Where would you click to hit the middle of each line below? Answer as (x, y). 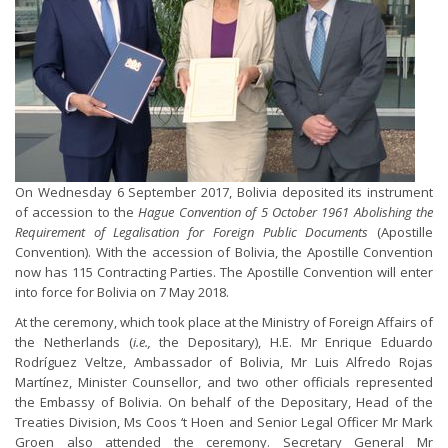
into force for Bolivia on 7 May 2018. (122, 292)
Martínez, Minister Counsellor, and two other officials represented (224, 382)
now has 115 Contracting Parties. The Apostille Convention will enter (224, 272)
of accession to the (77, 212)
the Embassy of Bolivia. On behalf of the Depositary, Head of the (224, 402)
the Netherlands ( (74, 342)
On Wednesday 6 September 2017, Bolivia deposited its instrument (224, 192)
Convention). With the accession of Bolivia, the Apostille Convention (224, 252)
